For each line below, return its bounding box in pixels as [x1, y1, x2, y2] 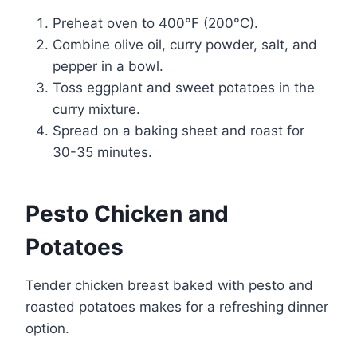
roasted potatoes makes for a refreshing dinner [25, 298, 328, 315]
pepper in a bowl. [53, 57, 163, 74]
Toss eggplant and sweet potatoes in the [53, 79, 315, 96]
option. [25, 320, 69, 336]
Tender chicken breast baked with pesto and [25, 277, 313, 293]
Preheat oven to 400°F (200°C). [53, 14, 258, 31]
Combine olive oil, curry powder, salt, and [53, 36, 317, 53]
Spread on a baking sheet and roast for [53, 122, 304, 139]
